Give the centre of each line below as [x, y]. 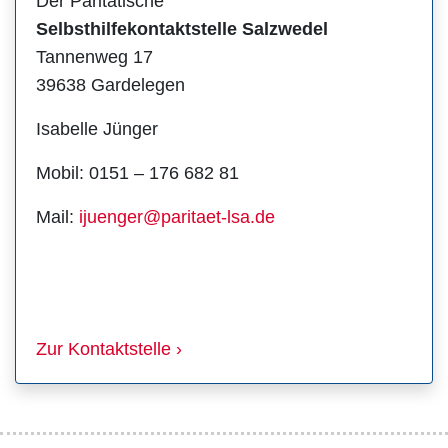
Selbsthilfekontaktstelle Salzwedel [182, 28]
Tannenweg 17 [94, 56]
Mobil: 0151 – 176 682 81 [137, 172]
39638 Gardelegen [110, 84]
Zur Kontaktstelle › [109, 348]
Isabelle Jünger [97, 128]
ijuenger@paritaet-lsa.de [177, 216]
